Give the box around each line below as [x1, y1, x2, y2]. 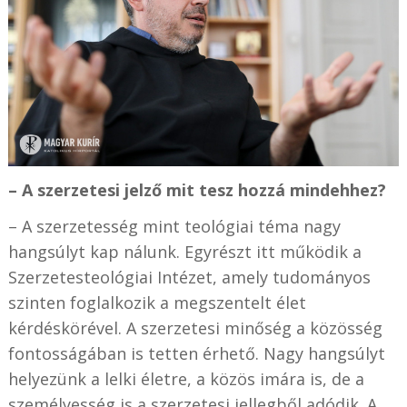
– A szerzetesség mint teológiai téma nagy [7, 214, 341, 237]
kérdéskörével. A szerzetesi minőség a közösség [7, 316, 382, 339]
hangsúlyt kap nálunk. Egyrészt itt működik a [7, 240, 362, 263]
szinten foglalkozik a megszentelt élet [7, 291, 306, 313]
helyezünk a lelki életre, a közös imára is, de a [7, 367, 364, 390]
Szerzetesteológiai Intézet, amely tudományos [7, 265, 371, 288]
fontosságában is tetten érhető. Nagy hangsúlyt [7, 342, 385, 364]
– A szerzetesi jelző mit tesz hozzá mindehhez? [7, 178, 386, 201]
